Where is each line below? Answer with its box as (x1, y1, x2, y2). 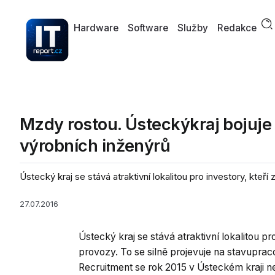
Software (127, 22, 168, 34)
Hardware (73, 22, 118, 34)
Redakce (217, 22, 257, 34)
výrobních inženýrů (20, 136, 171, 156)
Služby (177, 22, 209, 34)
